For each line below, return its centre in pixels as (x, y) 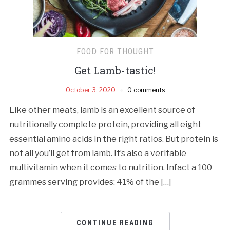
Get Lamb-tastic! (115, 70)
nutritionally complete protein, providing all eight (105, 124)
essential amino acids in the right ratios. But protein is (113, 139)
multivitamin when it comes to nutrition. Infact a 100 (110, 167)
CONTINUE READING (115, 223)
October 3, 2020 (90, 90)
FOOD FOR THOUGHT (115, 51)
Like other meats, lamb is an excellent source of (102, 110)
